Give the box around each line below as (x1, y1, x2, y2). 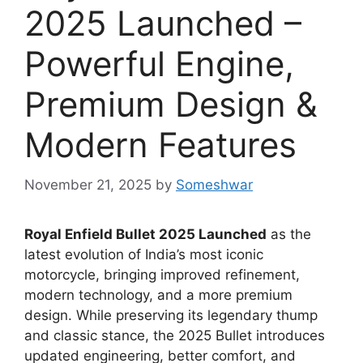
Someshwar (176, 176, 253, 193)
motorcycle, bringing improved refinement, (24, 266, 300, 283)
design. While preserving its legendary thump (24, 306, 318, 323)
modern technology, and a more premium (24, 286, 293, 303)
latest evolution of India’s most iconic (24, 246, 263, 263)
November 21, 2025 (24, 176, 152, 193)
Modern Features (24, 124, 297, 166)
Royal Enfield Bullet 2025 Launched (24, 225, 267, 242)
